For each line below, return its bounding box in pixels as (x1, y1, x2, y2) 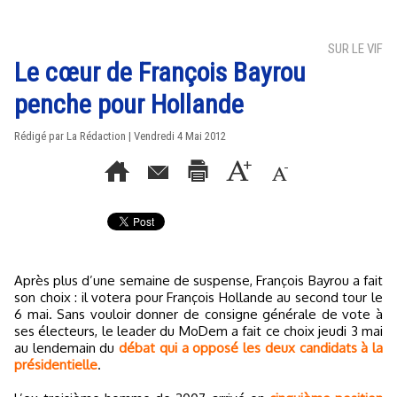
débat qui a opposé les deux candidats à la (119, 339, 384, 356)
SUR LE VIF (328, 41, 383, 57)
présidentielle (14, 356, 97, 373)
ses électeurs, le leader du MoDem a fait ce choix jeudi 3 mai (14, 323, 383, 339)
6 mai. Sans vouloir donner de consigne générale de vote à (14, 306, 383, 323)
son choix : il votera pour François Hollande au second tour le (14, 289, 383, 306)
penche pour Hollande (14, 89, 244, 120)
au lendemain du (14, 339, 120, 356)
